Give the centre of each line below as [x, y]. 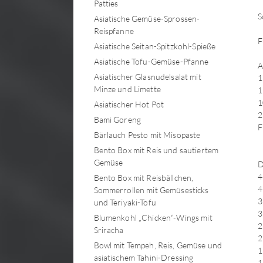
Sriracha [109, 230]
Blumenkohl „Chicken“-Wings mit [153, 218]
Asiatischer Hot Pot [129, 104]
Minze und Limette [127, 89]
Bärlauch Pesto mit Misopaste [147, 135]
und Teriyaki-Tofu [125, 202]
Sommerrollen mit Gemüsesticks [151, 190]
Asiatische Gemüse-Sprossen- [147, 18]
